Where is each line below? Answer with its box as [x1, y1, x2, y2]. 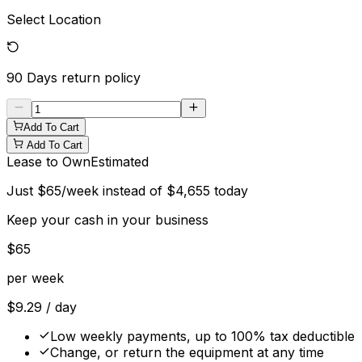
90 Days [6, 69, 57, 86]
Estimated [90, 154, 149, 170]
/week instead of [61, 183, 166, 200]
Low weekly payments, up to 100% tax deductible [50, 328, 355, 345]
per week [6, 270, 64, 287]
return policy [61, 69, 141, 86]
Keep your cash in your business [6, 212, 208, 229]
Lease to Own [6, 154, 90, 170]
